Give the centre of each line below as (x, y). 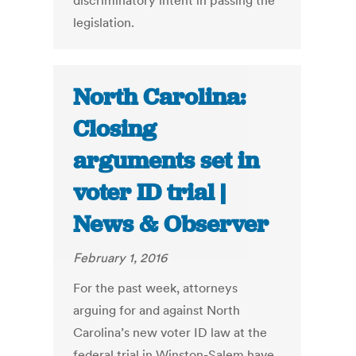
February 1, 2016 (120, 258)
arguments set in (166, 161)
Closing (115, 129)
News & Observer (171, 224)
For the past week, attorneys (156, 288)
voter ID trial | (150, 193)
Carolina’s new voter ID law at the (170, 333)
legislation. (104, 23)
